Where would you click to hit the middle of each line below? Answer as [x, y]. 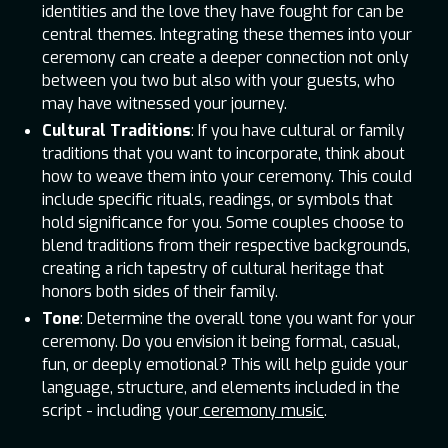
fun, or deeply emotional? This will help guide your [225, 364]
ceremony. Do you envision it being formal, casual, [221, 341]
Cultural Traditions [117, 130]
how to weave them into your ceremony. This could [227, 176]
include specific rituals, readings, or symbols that [218, 199]
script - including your [121, 410]
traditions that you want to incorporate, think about [224, 153]
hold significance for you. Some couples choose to [223, 222]
